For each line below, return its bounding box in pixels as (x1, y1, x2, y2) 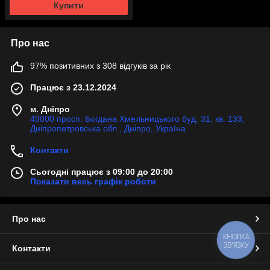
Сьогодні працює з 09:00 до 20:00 (30, 167, 173, 177)
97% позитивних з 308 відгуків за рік (30, 61, 171, 71)
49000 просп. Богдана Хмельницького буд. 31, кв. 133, (30, 114, 245, 124)
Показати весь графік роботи (30, 177, 156, 187)
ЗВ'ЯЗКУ (223, 240, 249, 250)
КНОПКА (223, 232, 250, 242)
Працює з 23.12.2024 (30, 83, 116, 93)
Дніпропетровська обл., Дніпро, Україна (30, 124, 186, 134)
